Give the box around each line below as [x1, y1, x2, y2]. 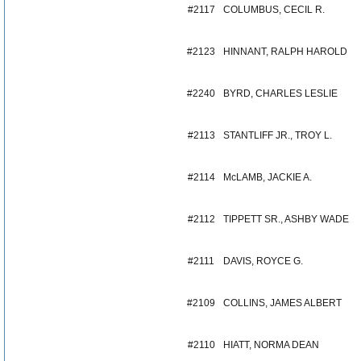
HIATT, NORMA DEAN [223, 339, 319, 351]
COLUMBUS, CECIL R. [223, 4, 325, 15]
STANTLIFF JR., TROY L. [223, 130, 332, 141]
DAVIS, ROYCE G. [223, 255, 303, 267]
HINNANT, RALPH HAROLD [223, 46, 347, 57]
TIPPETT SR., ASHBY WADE [223, 214, 349, 225]
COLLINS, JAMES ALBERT [223, 297, 342, 309]
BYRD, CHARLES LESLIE [223, 88, 338, 99]
